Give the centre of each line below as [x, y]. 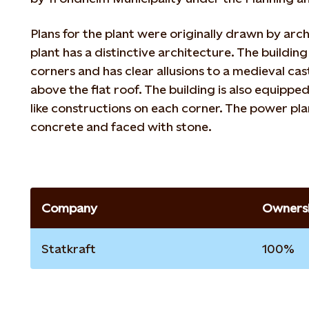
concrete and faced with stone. [121, 127]
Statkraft [69, 249]
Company [69, 208]
